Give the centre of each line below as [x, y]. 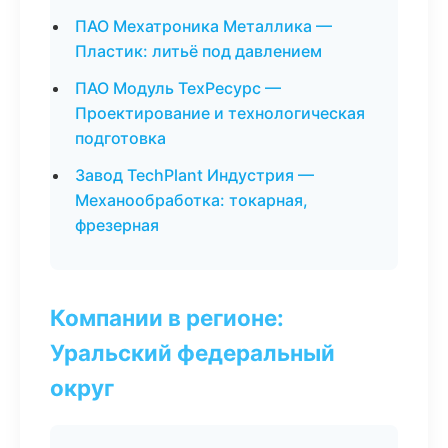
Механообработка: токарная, [191, 200]
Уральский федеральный [192, 352]
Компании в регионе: [167, 317]
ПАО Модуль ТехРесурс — [178, 88]
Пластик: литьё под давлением [198, 51]
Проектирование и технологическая [220, 113]
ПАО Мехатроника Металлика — [203, 26]
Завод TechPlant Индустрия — [194, 175]
